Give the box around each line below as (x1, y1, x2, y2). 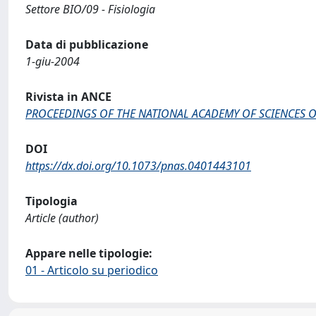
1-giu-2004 (25, 54, 80, 69)
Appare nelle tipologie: (25, 245, 152, 261)
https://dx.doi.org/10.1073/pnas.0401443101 (25, 158, 251, 174)
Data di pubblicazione (25, 37, 148, 52)
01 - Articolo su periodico (25, 262, 158, 278)
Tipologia (25, 193, 78, 209)
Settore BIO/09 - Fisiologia (25, 1, 155, 17)
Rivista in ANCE (25, 89, 111, 104)
